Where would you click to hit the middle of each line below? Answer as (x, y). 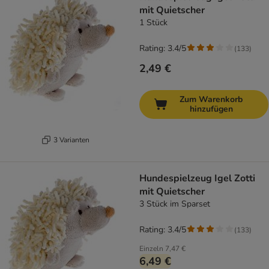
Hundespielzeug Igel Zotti (197, 179)
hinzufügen (211, 109)
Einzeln (151, 249)
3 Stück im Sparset (175, 204)
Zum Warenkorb (211, 100)
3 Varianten (71, 140)
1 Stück (153, 23)
